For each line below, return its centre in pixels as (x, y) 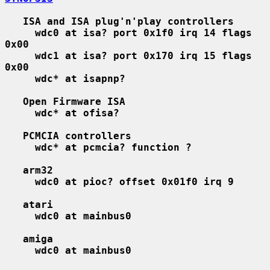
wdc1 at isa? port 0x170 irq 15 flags (143, 55)
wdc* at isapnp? (80, 78)
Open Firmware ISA (74, 101)
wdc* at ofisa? (77, 113)
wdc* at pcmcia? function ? (113, 147)
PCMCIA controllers (77, 136)
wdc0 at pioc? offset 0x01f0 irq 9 (134, 181)
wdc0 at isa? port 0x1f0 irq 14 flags (143, 33)
